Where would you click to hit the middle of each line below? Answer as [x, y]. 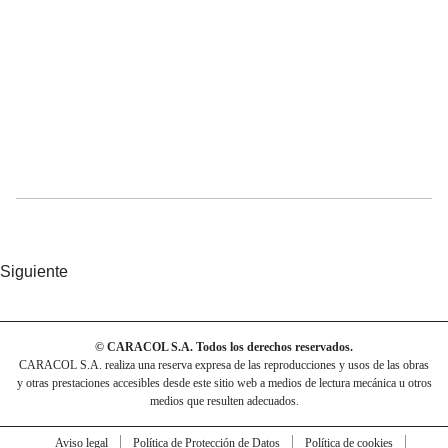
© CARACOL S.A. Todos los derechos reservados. [224, 346]
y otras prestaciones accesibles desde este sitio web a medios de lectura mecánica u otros [224, 382]
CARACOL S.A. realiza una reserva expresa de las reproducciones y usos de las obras [224, 364]
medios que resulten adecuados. [224, 400]
